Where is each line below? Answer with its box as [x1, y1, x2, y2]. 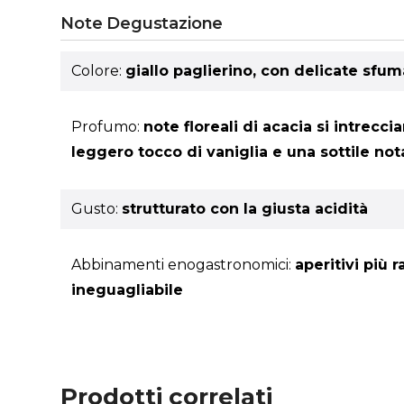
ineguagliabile [71, 280, 184, 298]
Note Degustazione [60, 14, 224, 34]
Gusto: [71, 199, 123, 217]
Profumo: [71, 118, 144, 136]
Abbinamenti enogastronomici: [71, 255, 296, 273]
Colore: [71, 62, 126, 80]
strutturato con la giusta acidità [122, 199, 369, 217]
